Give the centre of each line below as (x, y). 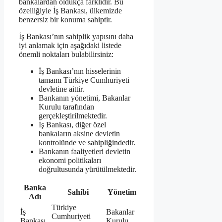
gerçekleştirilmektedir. (73, 115)
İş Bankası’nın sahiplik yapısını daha (76, 36)
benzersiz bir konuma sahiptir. (65, 19)
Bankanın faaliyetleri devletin (84, 151)
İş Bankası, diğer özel (72, 124)
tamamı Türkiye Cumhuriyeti (84, 80)
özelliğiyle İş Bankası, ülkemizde (70, 10)
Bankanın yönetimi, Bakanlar (84, 98)
